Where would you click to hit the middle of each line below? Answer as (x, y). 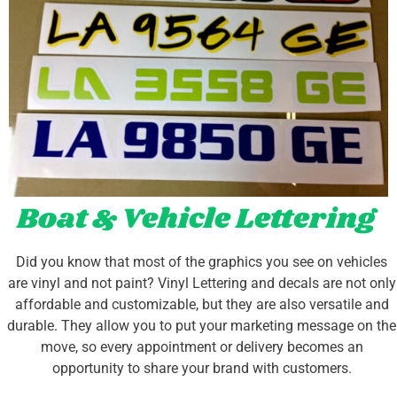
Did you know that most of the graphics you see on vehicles (202, 262)
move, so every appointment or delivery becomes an (202, 347)
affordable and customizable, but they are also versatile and (202, 305)
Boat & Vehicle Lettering (195, 220)
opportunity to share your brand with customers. (202, 369)
